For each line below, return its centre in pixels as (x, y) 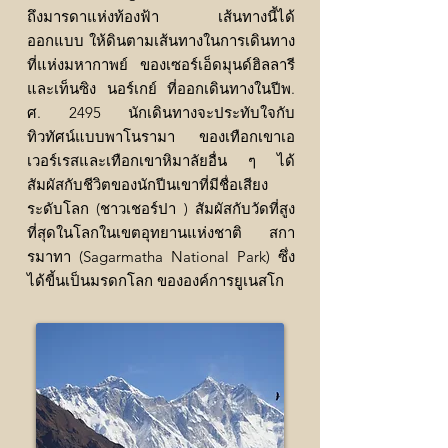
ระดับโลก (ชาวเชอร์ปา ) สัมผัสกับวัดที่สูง (161, 209)
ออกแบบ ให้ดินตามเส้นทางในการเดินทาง (161, 41)
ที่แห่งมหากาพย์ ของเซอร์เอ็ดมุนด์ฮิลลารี (161, 65)
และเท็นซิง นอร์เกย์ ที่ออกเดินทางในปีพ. (161, 89)
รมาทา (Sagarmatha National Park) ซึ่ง (161, 257)
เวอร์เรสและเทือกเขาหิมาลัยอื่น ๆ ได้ (161, 161)
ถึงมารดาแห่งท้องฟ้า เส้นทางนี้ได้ (161, 17)
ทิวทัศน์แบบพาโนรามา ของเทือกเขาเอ (161, 137)
